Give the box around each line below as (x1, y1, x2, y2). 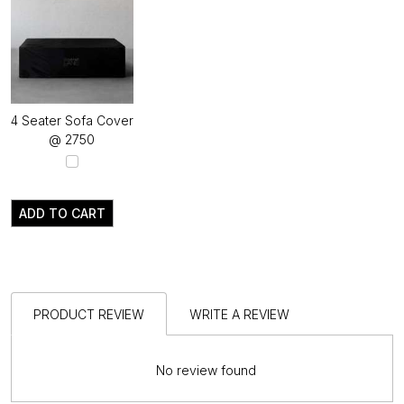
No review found (155, 363, 256, 379)
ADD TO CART (19, 205, 106, 221)
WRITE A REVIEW (189, 306, 289, 322)
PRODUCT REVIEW (33, 306, 144, 322)
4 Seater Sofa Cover (11, 112, 133, 128)
